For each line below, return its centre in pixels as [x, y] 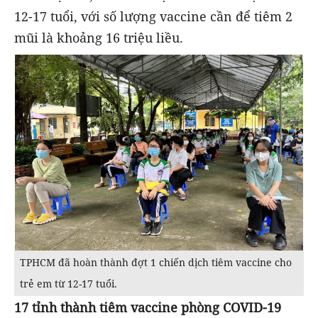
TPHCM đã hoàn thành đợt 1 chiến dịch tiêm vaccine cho [156, 263]
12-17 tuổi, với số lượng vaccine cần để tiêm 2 [153, 17]
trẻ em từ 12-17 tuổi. [68, 284]
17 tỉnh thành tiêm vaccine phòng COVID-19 [148, 308]
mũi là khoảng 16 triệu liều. [99, 38]
